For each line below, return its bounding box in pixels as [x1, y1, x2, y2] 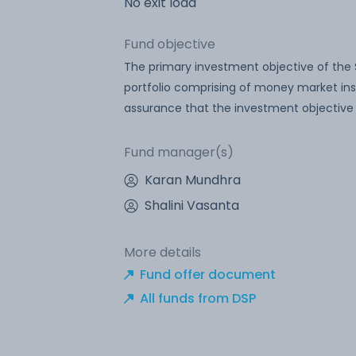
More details [124, 242, 201, 261]
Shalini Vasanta [145, 195, 239, 215]
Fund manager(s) [124, 142, 234, 161]
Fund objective [124, 34, 215, 53]
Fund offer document [140, 265, 276, 284]
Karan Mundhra [145, 170, 241, 189]
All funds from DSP [140, 288, 256, 308]
